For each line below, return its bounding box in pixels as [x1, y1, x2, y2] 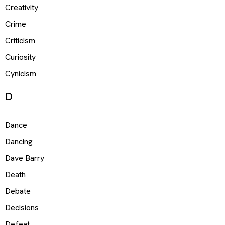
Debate [5, 186, 31, 197]
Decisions [5, 202, 39, 213]
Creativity [5, 2, 38, 13]
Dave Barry [5, 153, 44, 164]
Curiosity [5, 51, 36, 62]
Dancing [5, 136, 33, 147]
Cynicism [5, 68, 36, 79]
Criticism [5, 35, 35, 46]
